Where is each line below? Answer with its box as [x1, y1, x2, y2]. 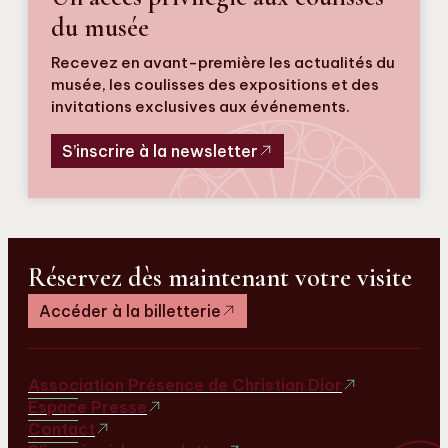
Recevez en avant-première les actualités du [51, 52, 395, 72]
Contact [28, 418, 95, 439]
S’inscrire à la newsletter [62, 140, 258, 161]
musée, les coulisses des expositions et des [51, 74, 379, 94]
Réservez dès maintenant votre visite [28, 261, 412, 294]
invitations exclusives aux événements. [51, 96, 350, 116]
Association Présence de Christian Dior [28, 374, 342, 395]
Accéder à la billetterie [39, 300, 221, 321]
